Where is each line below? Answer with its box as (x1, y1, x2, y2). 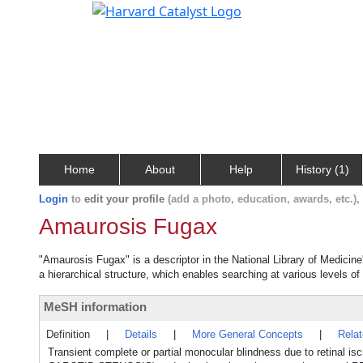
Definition (46, 328, 90, 340)
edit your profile (84, 193, 164, 205)
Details (125, 328, 157, 340)
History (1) (295, 163, 349, 176)
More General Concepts (192, 328, 303, 340)
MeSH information (44, 300, 147, 314)
